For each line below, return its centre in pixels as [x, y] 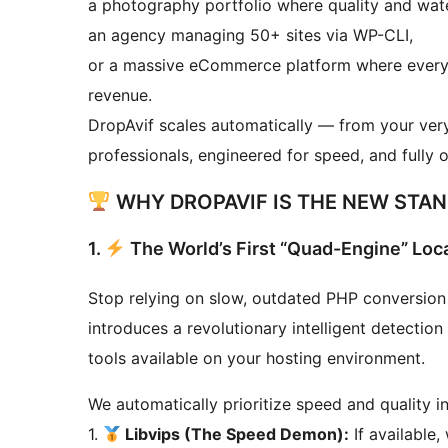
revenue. [120, 95]
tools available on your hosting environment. [256, 357]
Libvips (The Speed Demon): [235, 433]
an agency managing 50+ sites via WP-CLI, [250, 35]
